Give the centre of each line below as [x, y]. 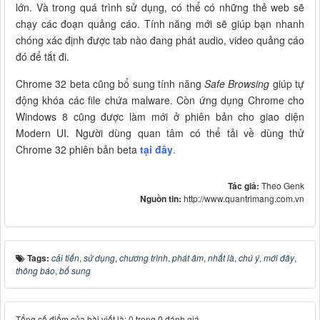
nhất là [221, 257]
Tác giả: [245, 185]
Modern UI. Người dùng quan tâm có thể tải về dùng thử [160, 132]
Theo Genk [283, 185]
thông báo [35, 270]
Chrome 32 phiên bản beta [76, 149]
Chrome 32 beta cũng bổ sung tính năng [110, 83]
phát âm [188, 257]
